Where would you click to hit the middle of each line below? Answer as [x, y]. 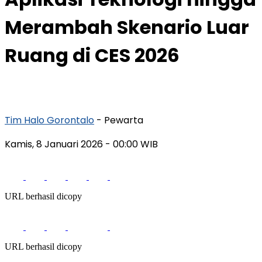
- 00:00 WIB [132, 144]
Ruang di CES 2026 [92, 56]
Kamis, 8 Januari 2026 [55, 144]
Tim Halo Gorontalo [49, 120]
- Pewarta [120, 120]
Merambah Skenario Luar [127, 27]
